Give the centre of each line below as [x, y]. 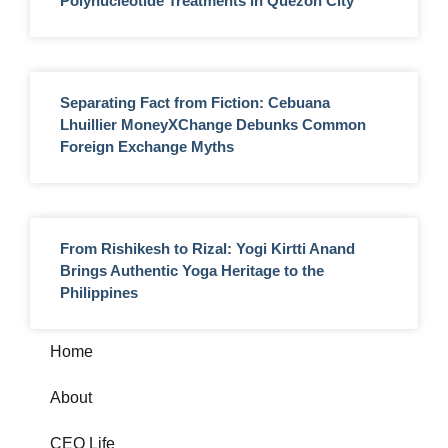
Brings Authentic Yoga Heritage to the [192, 270]
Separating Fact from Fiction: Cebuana [195, 102]
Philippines [99, 292]
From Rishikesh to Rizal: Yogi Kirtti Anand [207, 248]
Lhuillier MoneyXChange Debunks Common [213, 124]
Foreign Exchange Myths [147, 146]
